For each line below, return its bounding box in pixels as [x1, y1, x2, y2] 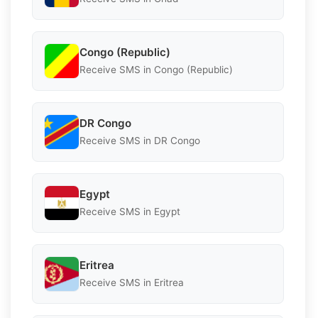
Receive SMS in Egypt [79, 206, 180, 218]
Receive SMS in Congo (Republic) [79, 64, 233, 76]
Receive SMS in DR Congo [79, 135, 200, 147]
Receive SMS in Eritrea [79, 277, 184, 289]
